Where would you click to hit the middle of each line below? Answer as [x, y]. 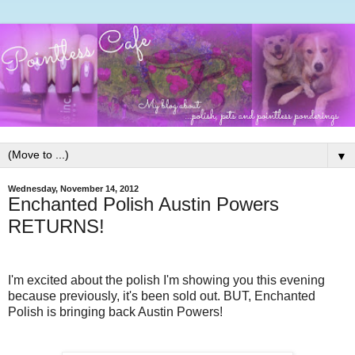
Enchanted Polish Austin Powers [143, 204]
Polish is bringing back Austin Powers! [115, 311]
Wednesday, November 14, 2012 [73, 188]
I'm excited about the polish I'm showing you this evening [166, 280]
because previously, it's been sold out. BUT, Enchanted [162, 296]
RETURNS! [56, 226]
